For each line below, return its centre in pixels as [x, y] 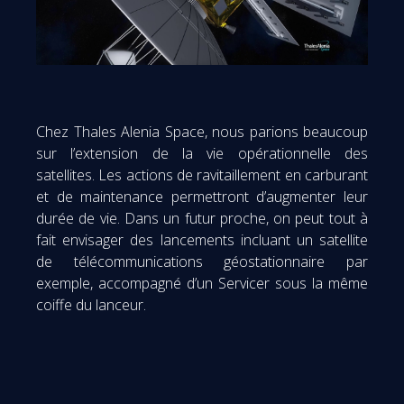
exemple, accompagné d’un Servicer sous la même [202, 283]
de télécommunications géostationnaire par [202, 261]
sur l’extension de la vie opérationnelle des [202, 153]
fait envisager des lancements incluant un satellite [202, 239]
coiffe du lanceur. [91, 304]
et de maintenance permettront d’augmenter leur [202, 196]
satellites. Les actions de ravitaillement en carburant [202, 174]
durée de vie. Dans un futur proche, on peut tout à [202, 218]
